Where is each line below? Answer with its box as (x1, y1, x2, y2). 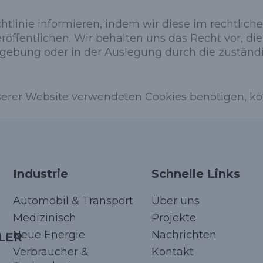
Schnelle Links (151, 166, 240, 181)
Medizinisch (13, 211, 77, 224)
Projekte (151, 211, 196, 224)
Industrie (13, 166, 69, 181)
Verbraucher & (13, 245, 89, 258)
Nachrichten (151, 228, 217, 241)
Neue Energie (13, 228, 86, 241)
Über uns (151, 194, 200, 207)
